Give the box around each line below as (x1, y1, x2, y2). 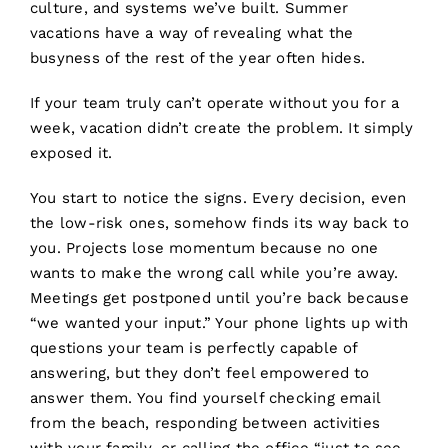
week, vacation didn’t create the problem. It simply (29, 119, 414, 138)
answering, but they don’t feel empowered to (29, 364, 370, 383)
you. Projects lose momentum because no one (29, 239, 379, 258)
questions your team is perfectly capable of (29, 339, 358, 358)
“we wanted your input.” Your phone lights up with (29, 314, 409, 333)
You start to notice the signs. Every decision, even (29, 189, 407, 208)
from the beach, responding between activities (29, 414, 381, 433)
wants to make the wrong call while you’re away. (29, 264, 399, 283)
